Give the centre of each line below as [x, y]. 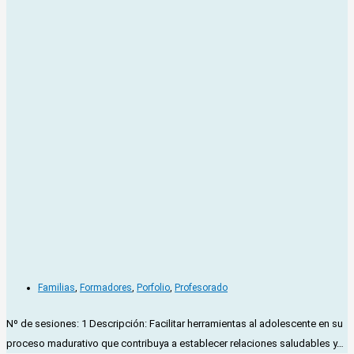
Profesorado [201, 287]
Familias [56, 287]
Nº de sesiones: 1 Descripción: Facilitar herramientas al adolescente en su [175, 323]
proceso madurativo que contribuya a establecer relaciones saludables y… [175, 343]
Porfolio [153, 287]
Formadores [106, 287]
